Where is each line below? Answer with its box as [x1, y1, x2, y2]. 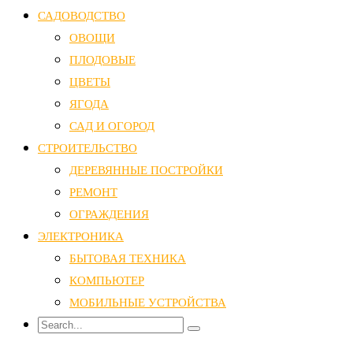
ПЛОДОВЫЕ [69, 54, 136, 66]
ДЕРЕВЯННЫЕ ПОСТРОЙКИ [69, 164, 223, 176]
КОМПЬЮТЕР [69, 274, 144, 287]
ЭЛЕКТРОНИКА [38, 230, 124, 243]
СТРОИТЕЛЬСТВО [38, 142, 137, 154]
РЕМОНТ [69, 186, 117, 199]
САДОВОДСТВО [38, 9, 125, 22]
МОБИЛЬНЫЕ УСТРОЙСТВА [69, 296, 226, 309]
